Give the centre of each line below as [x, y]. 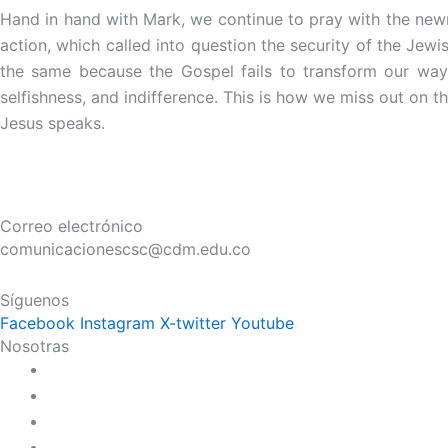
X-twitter [193, 323]
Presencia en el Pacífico [138, 421]
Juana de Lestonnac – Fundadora [173, 395]
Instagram [117, 323]
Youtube [262, 323]
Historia [77, 369]
